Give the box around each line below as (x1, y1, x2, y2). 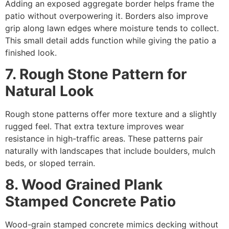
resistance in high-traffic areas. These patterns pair (5, 133, 203, 144)
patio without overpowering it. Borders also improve (5, 10, 208, 21)
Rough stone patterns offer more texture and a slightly (5, 109, 217, 120)
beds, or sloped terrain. (5, 158, 95, 169)
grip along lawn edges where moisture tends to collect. (5, 22, 219, 33)
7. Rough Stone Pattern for (5, 65, 187, 83)
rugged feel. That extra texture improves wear (5, 121, 184, 132)
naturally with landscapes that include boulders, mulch (5, 146, 215, 156)
